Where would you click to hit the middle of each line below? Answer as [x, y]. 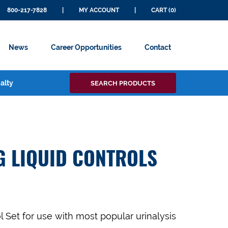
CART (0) [164, 10]
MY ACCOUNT [99, 10]
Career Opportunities [86, 47]
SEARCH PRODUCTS [123, 83]
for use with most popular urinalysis [99, 216]
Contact [158, 47]
